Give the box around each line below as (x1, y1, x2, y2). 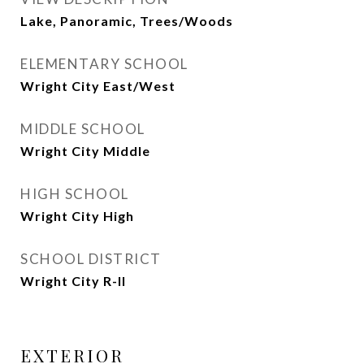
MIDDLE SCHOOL (20, 120, 145, 137)
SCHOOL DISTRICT (20, 250, 162, 267)
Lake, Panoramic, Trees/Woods (20, 13, 233, 28)
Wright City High (20, 208, 134, 223)
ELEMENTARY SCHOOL (20, 55, 188, 72)
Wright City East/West (20, 78, 175, 93)
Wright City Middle (20, 143, 150, 158)
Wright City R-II (20, 273, 126, 288)
